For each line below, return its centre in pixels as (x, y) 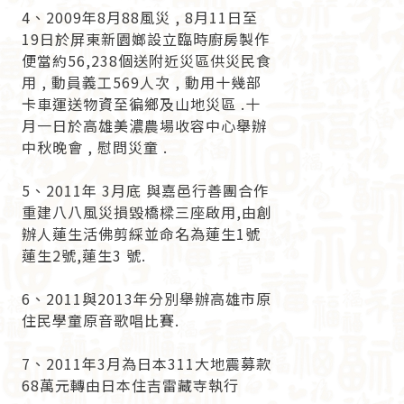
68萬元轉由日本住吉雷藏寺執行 (131, 386)
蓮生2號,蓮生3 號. (84, 256)
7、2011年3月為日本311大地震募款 (147, 364)
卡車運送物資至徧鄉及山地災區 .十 (142, 104)
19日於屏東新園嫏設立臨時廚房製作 (146, 39)
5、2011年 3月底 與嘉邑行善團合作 (146, 191)
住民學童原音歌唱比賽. (101, 321)
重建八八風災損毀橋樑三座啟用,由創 (147, 212)
